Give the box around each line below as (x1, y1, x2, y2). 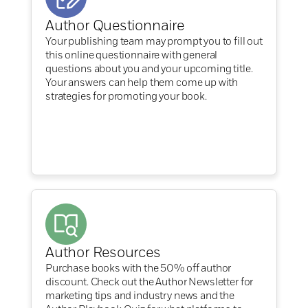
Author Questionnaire (45, 19, 184, 34)
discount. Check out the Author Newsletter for (45, 277, 254, 287)
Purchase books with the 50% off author (45, 263, 232, 274)
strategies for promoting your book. (45, 91, 209, 102)
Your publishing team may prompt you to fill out (45, 36, 263, 47)
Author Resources (45, 246, 161, 261)
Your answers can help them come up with (45, 78, 239, 88)
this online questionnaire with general (45, 50, 218, 60)
